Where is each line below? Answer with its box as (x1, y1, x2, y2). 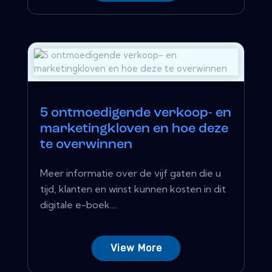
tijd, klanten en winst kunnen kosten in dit (40, 182, 226, 195)
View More (110, 242, 162, 254)
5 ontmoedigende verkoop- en (40, 106, 231, 120)
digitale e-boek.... (40, 198, 117, 211)
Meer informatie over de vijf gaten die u (40, 166, 221, 179)
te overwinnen (40, 137, 132, 152)
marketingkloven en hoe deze (40, 121, 228, 136)
